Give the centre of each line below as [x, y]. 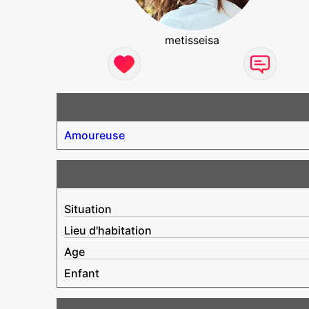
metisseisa [192, 40]
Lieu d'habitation [108, 230]
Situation [88, 209]
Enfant [82, 273]
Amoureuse [94, 135]
